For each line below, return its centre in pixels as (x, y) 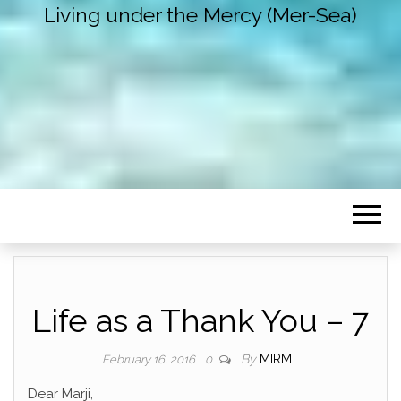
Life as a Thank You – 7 (200, 321)
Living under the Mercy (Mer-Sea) (200, 15)
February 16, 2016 (150, 360)
